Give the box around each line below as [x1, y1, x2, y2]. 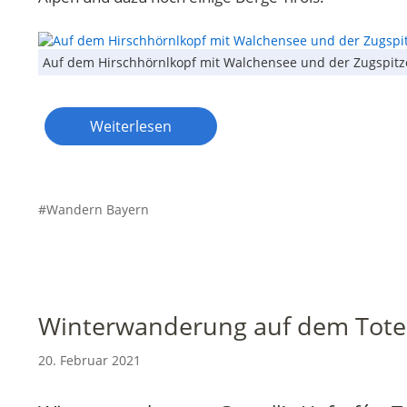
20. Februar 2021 [38, 351, 141, 369]
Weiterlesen [90, 115, 172, 136]
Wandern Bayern [46, 200, 149, 218]
